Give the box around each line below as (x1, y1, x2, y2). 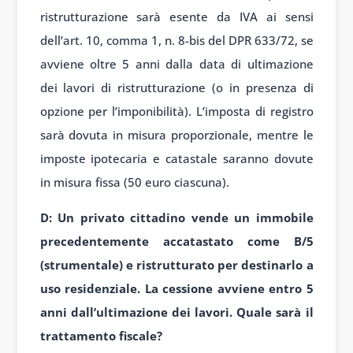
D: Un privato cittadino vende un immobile (39, 209, 314, 225)
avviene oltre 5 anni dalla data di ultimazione (39, 55, 314, 72)
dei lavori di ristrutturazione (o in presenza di (39, 79, 314, 95)
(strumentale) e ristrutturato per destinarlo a (39, 256, 314, 273)
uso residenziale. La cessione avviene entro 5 (39, 280, 314, 296)
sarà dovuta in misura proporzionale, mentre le (39, 126, 314, 143)
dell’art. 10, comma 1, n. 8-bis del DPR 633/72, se (39, 32, 314, 48)
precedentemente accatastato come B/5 (39, 232, 314, 249)
